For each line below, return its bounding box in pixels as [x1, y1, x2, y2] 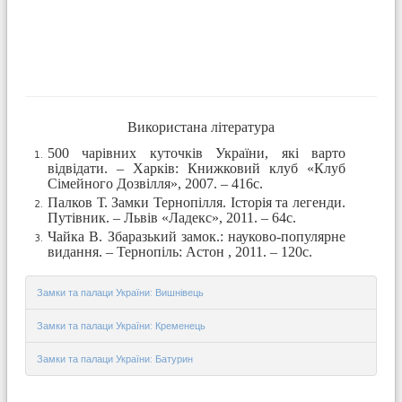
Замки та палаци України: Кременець [37, 319, 205, 334]
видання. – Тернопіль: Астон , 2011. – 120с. [48, 244, 312, 260]
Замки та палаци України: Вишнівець [37, 285, 204, 301]
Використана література [127, 119, 275, 135]
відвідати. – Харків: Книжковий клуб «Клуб [48, 161, 345, 177]
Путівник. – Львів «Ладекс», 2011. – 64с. [48, 210, 296, 226]
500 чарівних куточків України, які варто [48, 145, 345, 162]
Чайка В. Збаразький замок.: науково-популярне [48, 229, 345, 245]
